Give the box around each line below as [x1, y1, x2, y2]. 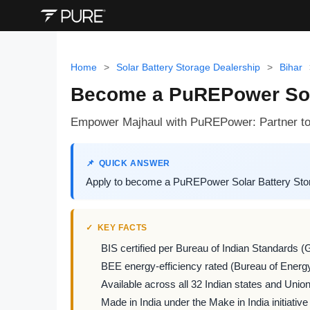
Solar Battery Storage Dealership [116, 62, 260, 73]
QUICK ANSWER [98, 158, 170, 168]
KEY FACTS [97, 223, 148, 232]
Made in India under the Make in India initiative [101, 297, 308, 308]
